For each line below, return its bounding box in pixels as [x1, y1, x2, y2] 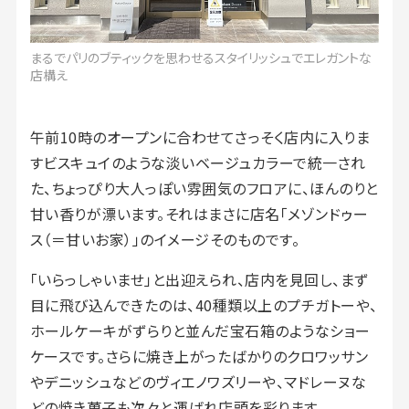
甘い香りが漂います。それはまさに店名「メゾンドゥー [29, 202, 369, 225]
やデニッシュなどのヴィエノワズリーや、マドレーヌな [29, 370, 367, 393]
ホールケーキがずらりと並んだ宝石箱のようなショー [29, 319, 371, 341]
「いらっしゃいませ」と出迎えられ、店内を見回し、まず [29, 267, 369, 290]
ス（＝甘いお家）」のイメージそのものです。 [29, 227, 300, 250]
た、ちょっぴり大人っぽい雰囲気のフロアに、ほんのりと [29, 176, 379, 199]
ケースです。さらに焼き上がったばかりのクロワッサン [29, 344, 369, 367]
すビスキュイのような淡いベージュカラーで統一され [29, 151, 366, 173]
